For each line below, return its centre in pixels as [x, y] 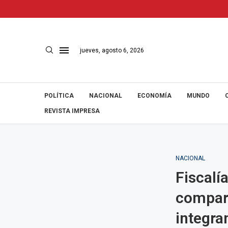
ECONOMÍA [154, 96]
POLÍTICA [59, 96]
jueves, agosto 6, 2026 [112, 50]
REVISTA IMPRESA [72, 111]
